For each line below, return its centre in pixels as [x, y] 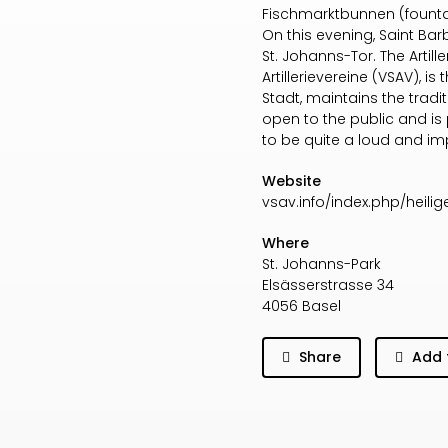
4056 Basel [301, 306]
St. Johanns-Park [321, 264]
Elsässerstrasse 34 [328, 285]
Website [291, 181]
